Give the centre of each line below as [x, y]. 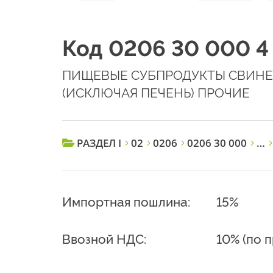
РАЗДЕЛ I [99, 143]
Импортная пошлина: [126, 202]
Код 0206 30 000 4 [165, 48]
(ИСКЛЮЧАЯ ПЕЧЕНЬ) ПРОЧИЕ [156, 93]
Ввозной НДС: [104, 239]
